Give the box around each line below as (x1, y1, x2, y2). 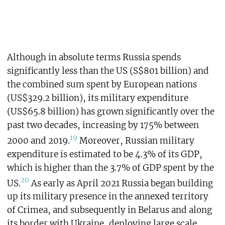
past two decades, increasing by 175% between (7, 120, 199, 131)
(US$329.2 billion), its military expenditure (7, 92, 188, 103)
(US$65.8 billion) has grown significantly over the (7, 106, 214, 117)
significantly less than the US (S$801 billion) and (7, 65, 209, 76)
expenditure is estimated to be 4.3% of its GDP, (7, 148, 202, 160)
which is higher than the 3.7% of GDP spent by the (7, 162, 214, 173)
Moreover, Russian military (77, 135, 194, 146)
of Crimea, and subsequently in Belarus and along (7, 204, 212, 216)
